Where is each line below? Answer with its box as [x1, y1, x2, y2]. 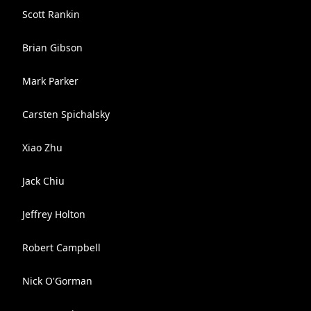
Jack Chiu [22, 174, 65, 187]
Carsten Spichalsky [22, 108, 110, 121]
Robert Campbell [22, 241, 101, 254]
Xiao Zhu [22, 141, 62, 154]
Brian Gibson [22, 41, 83, 54]
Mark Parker [22, 74, 78, 87]
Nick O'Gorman [22, 274, 92, 287]
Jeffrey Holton [22, 208, 85, 221]
